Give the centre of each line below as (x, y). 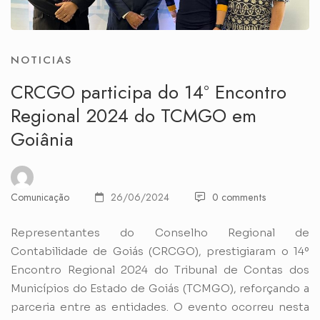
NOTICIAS (41, 60)
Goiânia (42, 140)
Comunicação (40, 197)
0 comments (239, 197)
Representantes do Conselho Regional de (160, 233)
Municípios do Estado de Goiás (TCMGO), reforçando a (160, 289)
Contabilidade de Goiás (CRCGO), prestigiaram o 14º (160, 251)
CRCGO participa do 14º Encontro (149, 92)
